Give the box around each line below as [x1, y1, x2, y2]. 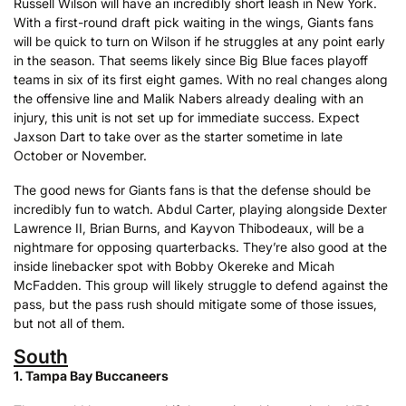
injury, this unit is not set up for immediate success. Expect [14, 110, 360, 126]
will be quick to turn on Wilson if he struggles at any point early [14, 34, 385, 50]
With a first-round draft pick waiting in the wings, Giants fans [14, 14, 373, 31]
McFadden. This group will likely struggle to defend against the [14, 276, 388, 293]
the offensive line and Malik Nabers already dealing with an [14, 91, 363, 107]
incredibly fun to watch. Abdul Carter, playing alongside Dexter [14, 200, 387, 217]
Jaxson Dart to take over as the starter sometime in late [14, 129, 343, 145]
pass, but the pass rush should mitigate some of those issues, [14, 295, 377, 312]
